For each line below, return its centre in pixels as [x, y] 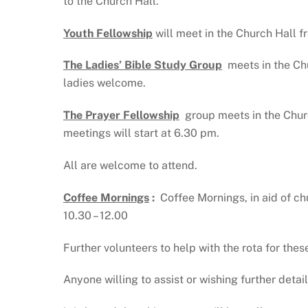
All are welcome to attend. [130, 165]
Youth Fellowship [108, 33]
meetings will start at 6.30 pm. [141, 133]
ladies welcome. [104, 83]
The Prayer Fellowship [121, 115]
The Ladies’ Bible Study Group [143, 65]
